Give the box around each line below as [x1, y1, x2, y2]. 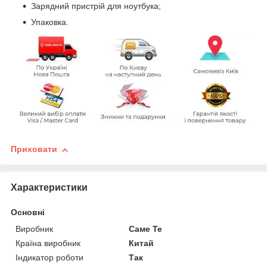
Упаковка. [31, 17, 69, 27]
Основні [11, 207, 45, 218]
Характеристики [11, 182, 88, 193]
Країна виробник [15, 238, 80, 249]
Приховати [11, 144, 57, 154]
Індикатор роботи [15, 253, 83, 263]
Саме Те [129, 224, 163, 234]
